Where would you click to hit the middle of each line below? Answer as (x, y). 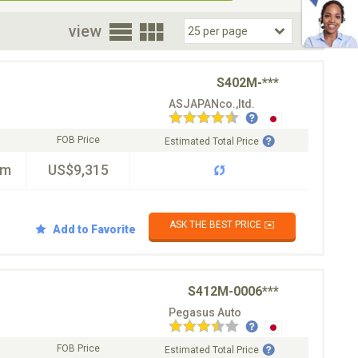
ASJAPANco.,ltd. (212, 104)
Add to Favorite (94, 229)
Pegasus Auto (205, 312)
